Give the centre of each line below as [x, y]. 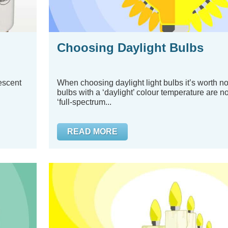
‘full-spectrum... [84, 102]
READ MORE [92, 132]
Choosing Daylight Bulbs [130, 48]
